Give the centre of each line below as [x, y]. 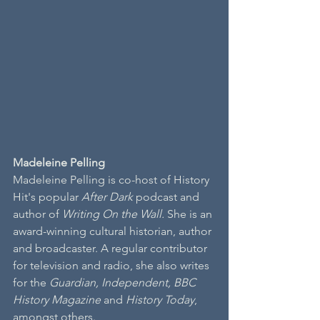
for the [31, 283]
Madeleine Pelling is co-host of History [112, 180]
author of [37, 214]
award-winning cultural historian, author [114, 231]
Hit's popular [47, 197]
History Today [160, 300]
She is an [190, 214]
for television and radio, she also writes [112, 266]
